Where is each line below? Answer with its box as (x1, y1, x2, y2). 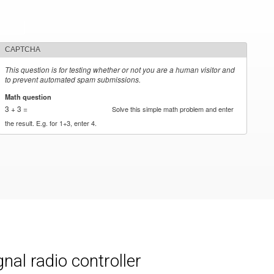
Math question (5, 91, 54, 102)
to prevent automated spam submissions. (5, 74, 141, 84)
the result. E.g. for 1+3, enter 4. (5, 117, 97, 128)
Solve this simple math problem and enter (112, 103, 234, 114)
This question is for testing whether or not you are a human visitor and (5, 64, 235, 75)
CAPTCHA (5, 45, 41, 54)
